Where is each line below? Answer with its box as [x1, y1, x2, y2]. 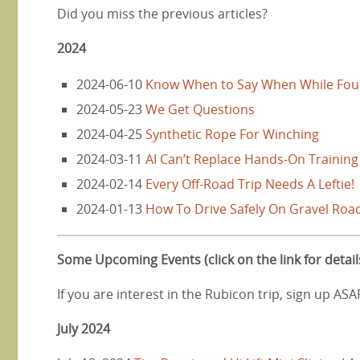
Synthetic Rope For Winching [145, 125, 319, 143]
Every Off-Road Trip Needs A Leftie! [145, 174, 354, 193]
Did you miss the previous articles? [57, 4, 268, 22]
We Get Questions [145, 100, 255, 118]
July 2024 [57, 319, 110, 337]
